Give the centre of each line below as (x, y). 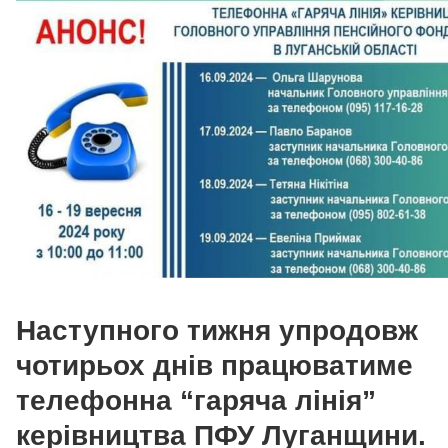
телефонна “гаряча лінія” (196, 400)
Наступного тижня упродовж (217, 330)
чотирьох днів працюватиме (214, 365)
